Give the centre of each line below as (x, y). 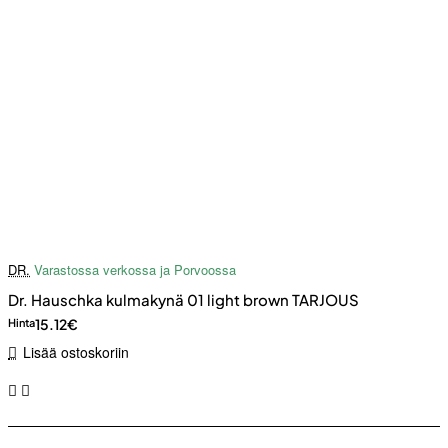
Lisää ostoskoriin (75, 352)
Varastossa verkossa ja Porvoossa (135, 270)
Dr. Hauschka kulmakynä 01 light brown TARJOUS (183, 300)
